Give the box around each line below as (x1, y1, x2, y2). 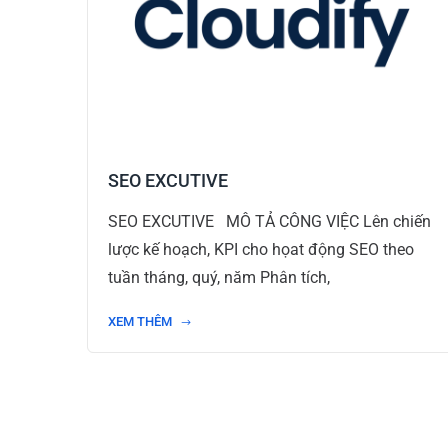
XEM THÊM (108, 314, 175, 329)
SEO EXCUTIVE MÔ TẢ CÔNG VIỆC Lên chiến (108, 212, 431, 231)
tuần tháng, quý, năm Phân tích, (108, 268, 330, 287)
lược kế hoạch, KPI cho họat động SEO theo (108, 240, 414, 259)
